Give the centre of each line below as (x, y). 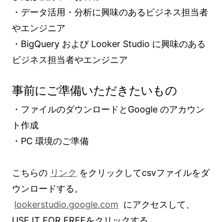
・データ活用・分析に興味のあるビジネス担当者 (110, 12)
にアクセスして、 (157, 204)
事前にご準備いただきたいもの (94, 90)
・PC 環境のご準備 (50, 141)
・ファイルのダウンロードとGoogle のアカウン (108, 109)
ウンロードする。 (48, 189)
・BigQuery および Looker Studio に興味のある (109, 44)
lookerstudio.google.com (66, 204)
